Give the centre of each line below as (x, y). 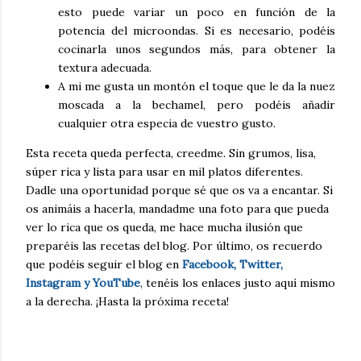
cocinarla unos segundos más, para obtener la (197, 49)
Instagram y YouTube (83, 282)
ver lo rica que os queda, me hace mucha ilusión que (164, 227)
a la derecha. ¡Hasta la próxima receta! (127, 301)
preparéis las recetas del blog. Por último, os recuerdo (174, 245)
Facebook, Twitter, (232, 264)
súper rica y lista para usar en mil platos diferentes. (164, 171)
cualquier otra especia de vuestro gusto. (167, 123)
